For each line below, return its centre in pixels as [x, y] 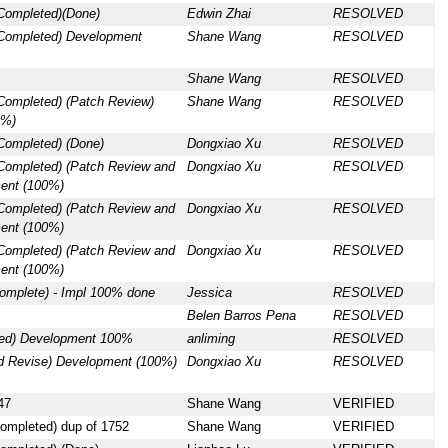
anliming [210, 339]
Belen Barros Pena [241, 316]
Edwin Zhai [218, 14]
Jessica [209, 293]
